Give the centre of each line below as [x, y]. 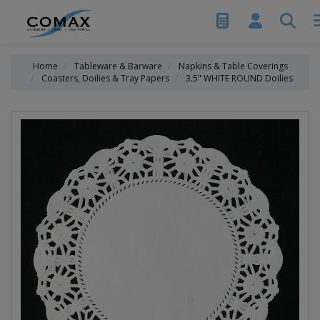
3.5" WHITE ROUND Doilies [239, 78]
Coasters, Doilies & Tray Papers [105, 78]
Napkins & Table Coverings [233, 66]
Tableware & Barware [118, 66]
